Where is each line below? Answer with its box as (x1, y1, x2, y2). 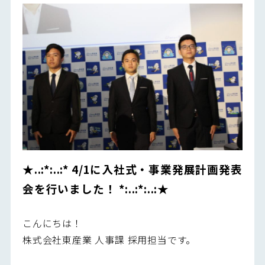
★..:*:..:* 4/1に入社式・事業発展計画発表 (22, 160, 243, 177)
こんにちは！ (22, 215, 82, 230)
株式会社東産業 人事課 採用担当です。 (22, 232, 196, 247)
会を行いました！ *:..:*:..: (22, 180, 158, 196)
